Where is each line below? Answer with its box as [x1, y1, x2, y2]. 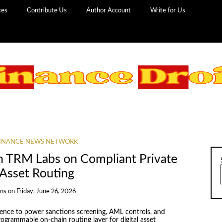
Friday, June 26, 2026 [16, 188, 76, 195]
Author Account [86, 7, 131, 14]
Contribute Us [27, 7, 67, 14]
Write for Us [150, 7, 186, 14]
